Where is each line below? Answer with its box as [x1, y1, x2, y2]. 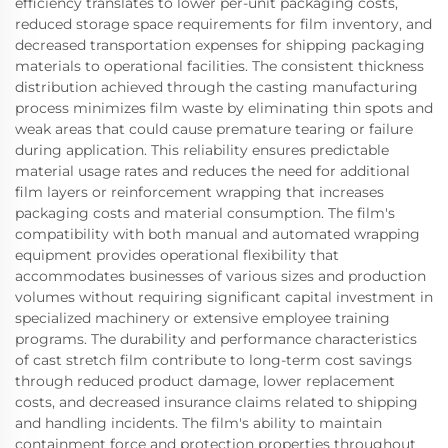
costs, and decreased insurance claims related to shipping [15, 392, 418, 411]
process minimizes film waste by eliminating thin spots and [15, 98, 433, 117]
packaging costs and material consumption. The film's [15, 203, 395, 222]
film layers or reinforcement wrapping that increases [15, 182, 384, 201]
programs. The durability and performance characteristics [15, 329, 417, 348]
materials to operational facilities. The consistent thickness [15, 56, 424, 75]
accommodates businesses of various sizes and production [15, 266, 426, 285]
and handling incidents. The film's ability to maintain [15, 413, 382, 432]
